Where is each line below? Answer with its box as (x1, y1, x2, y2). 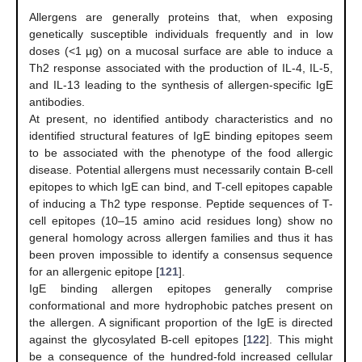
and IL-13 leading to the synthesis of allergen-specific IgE (29, 78, 333, 91)
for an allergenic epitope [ (29, 264, 160, 278)
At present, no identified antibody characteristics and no (29, 112, 333, 125)
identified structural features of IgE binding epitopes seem (29, 128, 333, 142)
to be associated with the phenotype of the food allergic (29, 145, 333, 159)
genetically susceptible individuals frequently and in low (29, 27, 333, 40)
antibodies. (29, 95, 86, 108)
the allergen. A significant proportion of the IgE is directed (29, 315, 333, 329)
